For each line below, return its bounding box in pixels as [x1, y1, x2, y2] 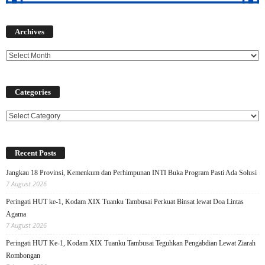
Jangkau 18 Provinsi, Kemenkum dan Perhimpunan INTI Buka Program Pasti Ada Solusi [6, 168, 257, 177]
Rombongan [6, 251, 40, 260]
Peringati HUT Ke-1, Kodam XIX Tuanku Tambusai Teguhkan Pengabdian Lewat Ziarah [6, 238, 256, 247]
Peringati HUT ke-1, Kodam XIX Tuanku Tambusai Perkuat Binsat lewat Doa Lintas [6, 197, 244, 206]
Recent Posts [15, 148, 56, 157]
